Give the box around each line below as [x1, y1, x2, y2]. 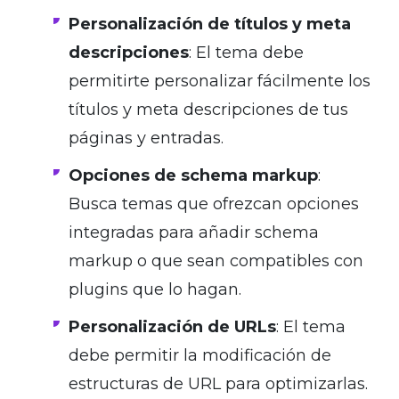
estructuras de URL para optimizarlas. [69, 374, 368, 395]
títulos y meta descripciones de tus [69, 100, 348, 120]
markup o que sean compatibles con [69, 251, 363, 272]
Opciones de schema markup [69, 166, 318, 186]
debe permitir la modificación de [69, 346, 331, 366]
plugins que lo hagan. [69, 280, 241, 300]
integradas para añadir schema [69, 223, 319, 243]
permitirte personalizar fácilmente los [69, 71, 370, 92]
